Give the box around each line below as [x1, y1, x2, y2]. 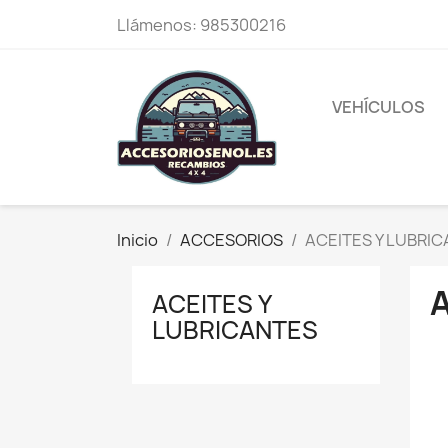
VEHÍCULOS [332, 96, 425, 119]
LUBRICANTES [152, 312, 318, 347]
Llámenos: [117, 14, 200, 36]
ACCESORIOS [180, 228, 283, 251]
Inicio [117, 228, 158, 251]
